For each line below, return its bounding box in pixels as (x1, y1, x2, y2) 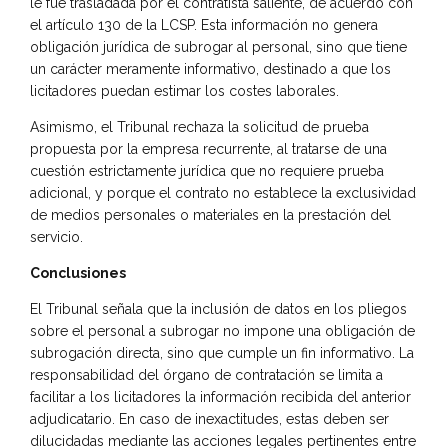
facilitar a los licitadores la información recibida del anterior (30, 388, 411, 405)
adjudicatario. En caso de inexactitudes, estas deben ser (30, 410, 389, 427)
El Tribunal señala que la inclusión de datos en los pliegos (30, 300, 407, 317)
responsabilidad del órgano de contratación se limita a (30, 366, 383, 383)
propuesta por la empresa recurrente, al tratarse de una (30, 140, 387, 157)
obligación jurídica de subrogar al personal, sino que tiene (30, 38, 407, 55)
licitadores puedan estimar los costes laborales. (30, 82, 339, 99)
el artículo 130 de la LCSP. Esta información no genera (30, 16, 378, 33)
